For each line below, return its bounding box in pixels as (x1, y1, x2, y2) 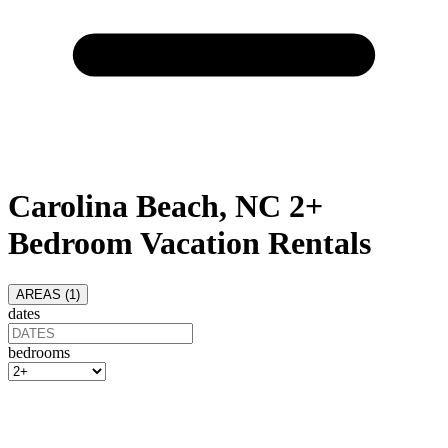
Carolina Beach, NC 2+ (8, 188, 323, 225)
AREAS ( (16, 286, 69, 302)
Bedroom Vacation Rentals (8, 225, 371, 262)
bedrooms (8, 343, 70, 361)
